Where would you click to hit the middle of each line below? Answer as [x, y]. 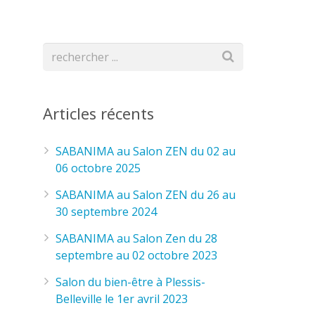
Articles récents [98, 113]
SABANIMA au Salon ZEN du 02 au [146, 151]
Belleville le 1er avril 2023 [122, 299]
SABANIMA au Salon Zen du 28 [136, 238]
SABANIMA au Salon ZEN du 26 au [146, 195]
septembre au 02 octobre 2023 [136, 255]
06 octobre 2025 [98, 168]
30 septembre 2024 [106, 212]
